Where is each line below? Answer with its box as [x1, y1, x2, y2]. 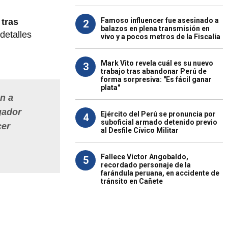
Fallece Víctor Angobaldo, [101, 153, 188, 161]
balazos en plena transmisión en [101, 24, 210, 33]
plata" [101, 83, 120, 92]
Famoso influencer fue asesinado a [101, 16, 219, 24]
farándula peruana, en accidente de [101, 169, 219, 177]
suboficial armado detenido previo [101, 118, 217, 126]
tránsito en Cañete [101, 177, 163, 185]
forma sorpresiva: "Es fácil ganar [101, 75, 212, 83]
